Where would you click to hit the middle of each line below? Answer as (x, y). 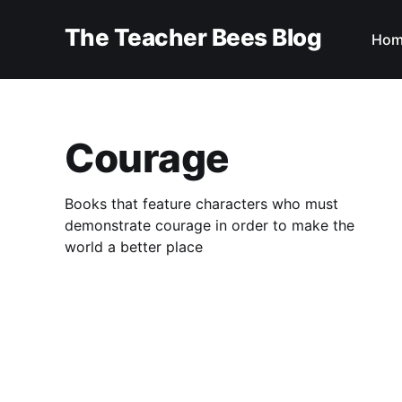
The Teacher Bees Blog (193, 37)
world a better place (134, 246)
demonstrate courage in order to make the (210, 225)
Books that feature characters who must (201, 203)
